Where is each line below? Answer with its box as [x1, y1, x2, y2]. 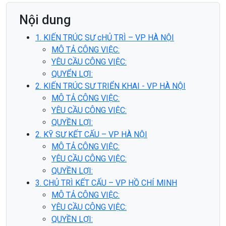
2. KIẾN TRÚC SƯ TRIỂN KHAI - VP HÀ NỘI [35, 81, 186, 91]
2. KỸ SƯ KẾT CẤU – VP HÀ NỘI [35, 129, 147, 139]
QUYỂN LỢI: [51, 69, 93, 79]
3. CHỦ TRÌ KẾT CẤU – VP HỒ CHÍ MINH [35, 178, 177, 188]
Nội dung [19, 12, 71, 27]
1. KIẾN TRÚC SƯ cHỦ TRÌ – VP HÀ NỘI [35, 32, 174, 42]
